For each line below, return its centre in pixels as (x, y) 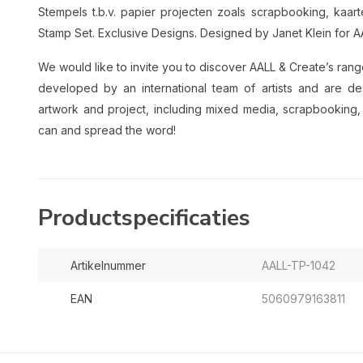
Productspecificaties (144, 218)
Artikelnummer (108, 265)
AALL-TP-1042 (298, 265)
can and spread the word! (107, 130)
